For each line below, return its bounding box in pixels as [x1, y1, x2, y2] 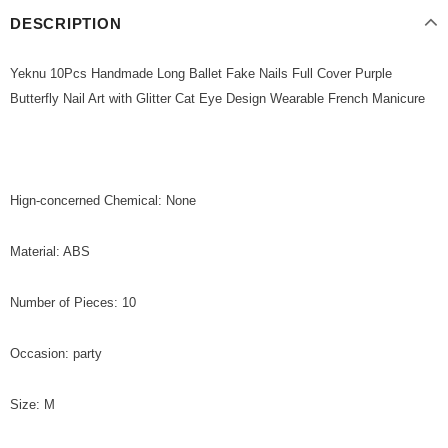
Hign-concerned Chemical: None [10, 193, 196, 209]
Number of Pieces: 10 [10, 295, 136, 311]
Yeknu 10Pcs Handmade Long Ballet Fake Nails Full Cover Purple [10, 66, 392, 82]
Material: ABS [10, 244, 90, 260]
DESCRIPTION [10, 15, 122, 33]
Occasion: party [10, 346, 102, 362]
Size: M [10, 397, 55, 413]
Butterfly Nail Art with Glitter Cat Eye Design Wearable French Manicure [10, 91, 425, 107]
